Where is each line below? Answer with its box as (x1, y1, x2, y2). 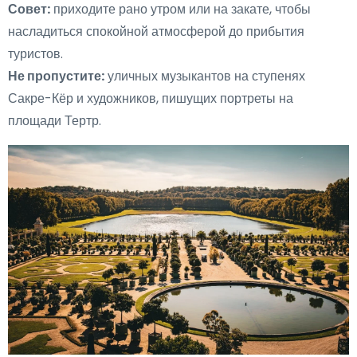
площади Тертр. (8, 112, 101, 131)
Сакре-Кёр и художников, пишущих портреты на (8, 89, 293, 108)
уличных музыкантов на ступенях (104, 67, 305, 86)
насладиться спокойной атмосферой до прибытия (8, 22, 304, 41)
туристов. (8, 45, 63, 64)
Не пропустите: (8, 67, 104, 86)
